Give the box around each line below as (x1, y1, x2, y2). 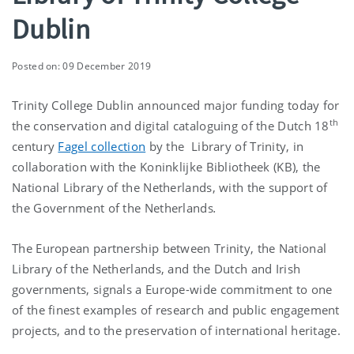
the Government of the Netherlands (12, 199, 213, 216)
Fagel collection (58, 137, 146, 154)
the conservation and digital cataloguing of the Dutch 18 (12, 117, 330, 134)
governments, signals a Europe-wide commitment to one (12, 281, 333, 297)
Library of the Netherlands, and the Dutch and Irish (12, 260, 301, 277)
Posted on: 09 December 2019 (12, 58, 152, 73)
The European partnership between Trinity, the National (12, 239, 327, 256)
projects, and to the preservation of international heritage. (12, 322, 341, 338)
